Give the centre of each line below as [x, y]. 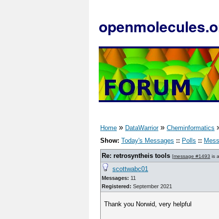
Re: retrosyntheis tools [137, 156]
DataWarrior [142, 128]
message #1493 [192, 156]
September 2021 [152, 186]
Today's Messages [148, 141]
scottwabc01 [130, 169]
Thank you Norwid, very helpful [148, 204]
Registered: [117, 186]
